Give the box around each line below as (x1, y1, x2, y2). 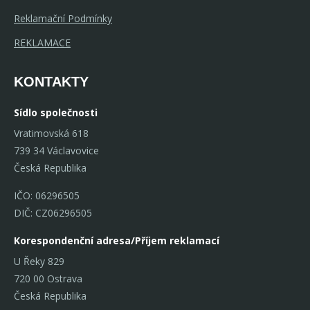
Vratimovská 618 (14, 126, 89, 140)
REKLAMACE (14, 35, 71, 49)
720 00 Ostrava (14, 271, 82, 285)
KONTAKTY (14, 73, 89, 89)
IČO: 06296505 (14, 188, 80, 202)
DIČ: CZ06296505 (14, 206, 92, 219)
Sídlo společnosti (14, 105, 98, 119)
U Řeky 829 (14, 254, 64, 268)
